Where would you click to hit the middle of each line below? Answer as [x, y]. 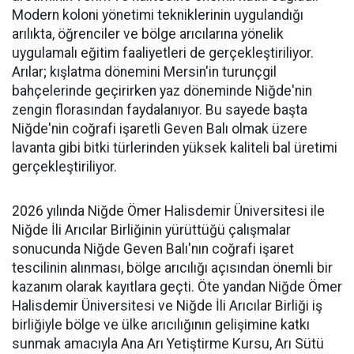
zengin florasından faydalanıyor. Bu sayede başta [160, 109]
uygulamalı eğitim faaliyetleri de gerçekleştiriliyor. [163, 53]
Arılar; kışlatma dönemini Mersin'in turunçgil [144, 72]
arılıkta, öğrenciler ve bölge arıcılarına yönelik [148, 34]
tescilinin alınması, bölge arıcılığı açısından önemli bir [172, 267]
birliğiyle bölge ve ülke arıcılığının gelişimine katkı [161, 324]
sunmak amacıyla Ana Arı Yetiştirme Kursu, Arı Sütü [168, 343]
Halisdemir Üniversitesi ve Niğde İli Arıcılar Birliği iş [167, 305]
